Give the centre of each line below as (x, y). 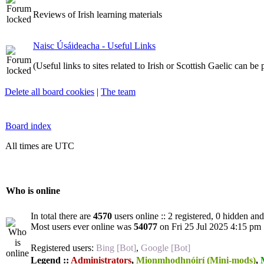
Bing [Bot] (116, 248)
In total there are (62, 216)
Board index (28, 126)
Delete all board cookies (49, 92)
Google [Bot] (166, 248)
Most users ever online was (82, 227)
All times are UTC (40, 146)
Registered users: (63, 248)
